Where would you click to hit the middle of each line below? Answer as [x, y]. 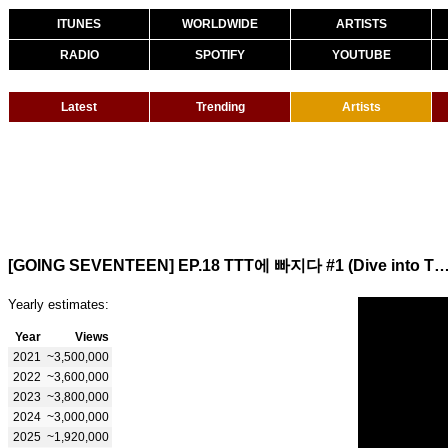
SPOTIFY [220, 55]
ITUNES [79, 24]
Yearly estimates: [58, 304]
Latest [79, 107]
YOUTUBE [361, 55]
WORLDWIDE [220, 24]
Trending [220, 107]
